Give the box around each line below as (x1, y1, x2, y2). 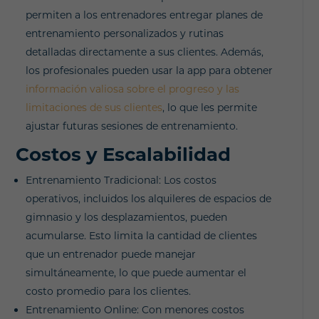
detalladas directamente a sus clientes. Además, (26, 45, 264, 58)
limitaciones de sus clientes (26, 100, 163, 114)
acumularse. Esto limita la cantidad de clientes (26, 229, 258, 242)
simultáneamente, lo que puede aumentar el (26, 266, 247, 279)
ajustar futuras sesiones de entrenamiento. (26, 119, 239, 132)
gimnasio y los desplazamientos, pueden (26, 210, 228, 224)
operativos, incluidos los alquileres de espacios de (26, 192, 272, 205)
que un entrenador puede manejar (26, 247, 197, 261)
